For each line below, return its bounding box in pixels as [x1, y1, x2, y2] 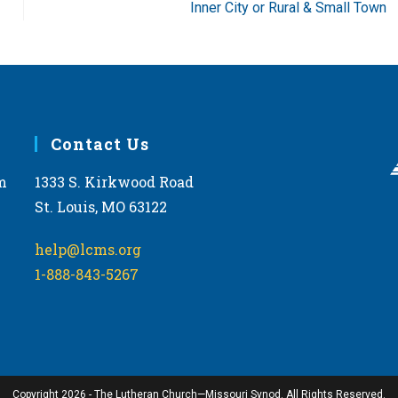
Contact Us [50, 132, 149, 155]
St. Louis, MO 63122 [34, 196, 167, 216]
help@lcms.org [34, 239, 141, 259]
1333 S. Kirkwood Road [34, 171, 194, 191]
